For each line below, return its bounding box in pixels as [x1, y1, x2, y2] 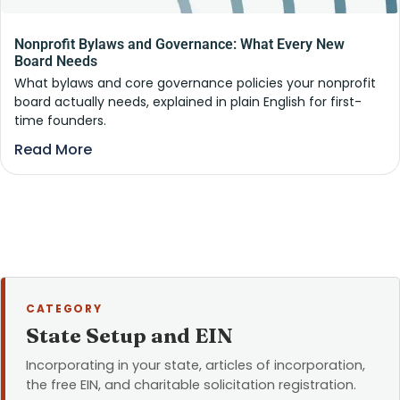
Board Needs [14, 53, 97, 71]
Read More [14, 139, 92, 161]
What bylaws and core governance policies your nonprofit [14, 74, 376, 93]
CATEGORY [26, 301, 103, 317]
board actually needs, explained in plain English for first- [14, 93, 362, 112]
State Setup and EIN [26, 323, 233, 349]
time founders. [14, 112, 106, 130]
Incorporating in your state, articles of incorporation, [26, 356, 365, 375]
